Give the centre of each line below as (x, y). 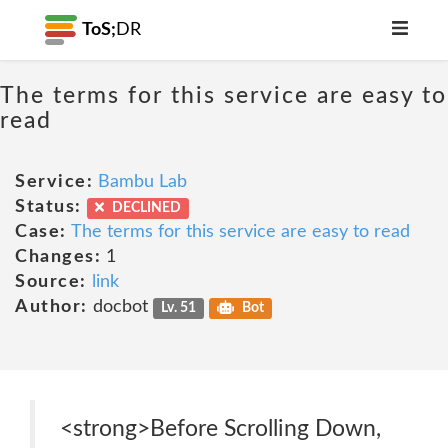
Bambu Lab (142, 182)
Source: (51, 282)
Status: (48, 207)
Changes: (58, 257)
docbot (120, 307)
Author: (51, 307)
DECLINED (144, 208)
